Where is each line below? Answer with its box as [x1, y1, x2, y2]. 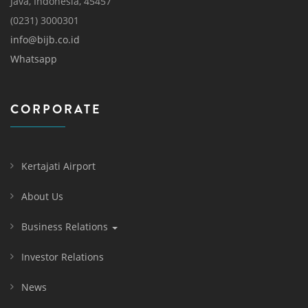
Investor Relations [21, 250, 104, 264]
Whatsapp [10, 52, 57, 66]
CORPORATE [10, 100, 102, 119]
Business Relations [21, 220, 111, 234]
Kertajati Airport [21, 159, 96, 173]
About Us [21, 190, 63, 203]
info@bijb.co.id [10, 33, 80, 47]
